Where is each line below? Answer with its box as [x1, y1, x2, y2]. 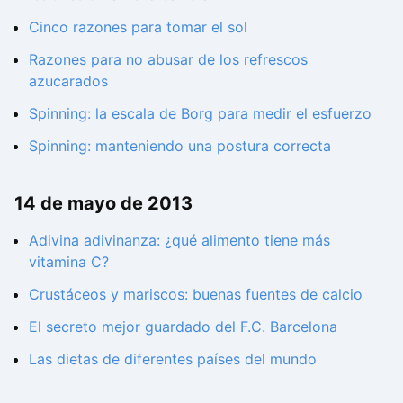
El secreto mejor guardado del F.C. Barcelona [29, 318, 337, 336]
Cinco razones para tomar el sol [29, 17, 247, 36]
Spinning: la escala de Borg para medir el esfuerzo [29, 103, 372, 122]
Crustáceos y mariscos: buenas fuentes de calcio [29, 285, 363, 304]
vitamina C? [29, 253, 109, 272]
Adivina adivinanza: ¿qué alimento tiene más [29, 231, 330, 250]
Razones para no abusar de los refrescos [29, 49, 308, 68]
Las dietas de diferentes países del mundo [29, 350, 317, 369]
